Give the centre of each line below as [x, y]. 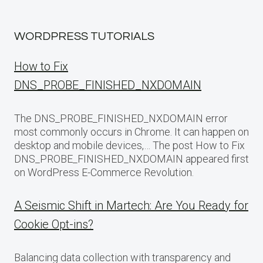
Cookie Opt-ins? [54, 224]
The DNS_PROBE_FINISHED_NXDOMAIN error [121, 118]
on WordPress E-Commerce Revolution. [104, 172]
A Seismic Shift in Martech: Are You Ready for [131, 205]
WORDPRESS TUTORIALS [84, 36]
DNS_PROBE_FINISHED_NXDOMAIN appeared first [131, 159]
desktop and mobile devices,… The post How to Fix [129, 145]
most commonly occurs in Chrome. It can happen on [131, 132]
